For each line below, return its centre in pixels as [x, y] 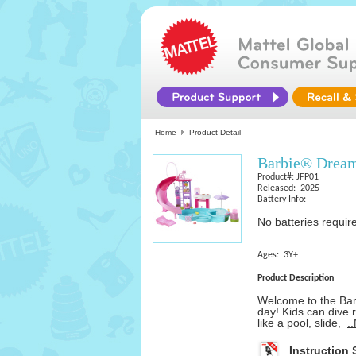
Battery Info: [284, 199]
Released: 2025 [288, 188]
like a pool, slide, [302, 323]
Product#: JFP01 [288, 177]
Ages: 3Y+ [278, 255]
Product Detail [215, 132]
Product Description [296, 278]
